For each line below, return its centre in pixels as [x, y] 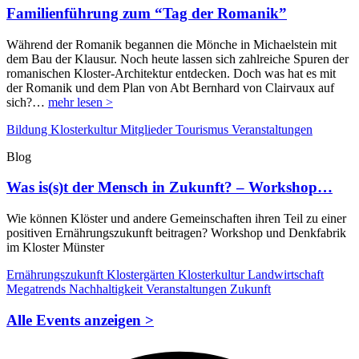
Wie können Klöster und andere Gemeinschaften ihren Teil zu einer [176, 219]
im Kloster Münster [55, 248]
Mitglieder [148, 129]
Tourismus [204, 129]
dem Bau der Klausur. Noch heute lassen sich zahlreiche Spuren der [177, 58]
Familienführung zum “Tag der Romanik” [147, 13]
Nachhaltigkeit [107, 289]
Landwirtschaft [286, 275]
